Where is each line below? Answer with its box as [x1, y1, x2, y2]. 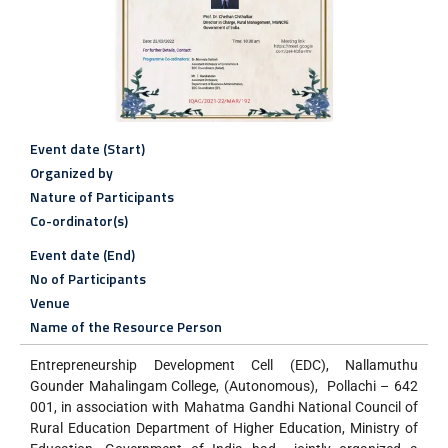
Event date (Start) [30, 137, 145, 159]
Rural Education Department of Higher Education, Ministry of [30, 419, 418, 436]
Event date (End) [30, 243, 135, 265]
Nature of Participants [30, 185, 174, 207]
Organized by [30, 161, 113, 183]
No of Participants [30, 267, 146, 289]
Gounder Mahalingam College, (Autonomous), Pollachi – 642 [30, 377, 418, 394]
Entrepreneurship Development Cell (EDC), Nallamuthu [30, 356, 418, 373]
